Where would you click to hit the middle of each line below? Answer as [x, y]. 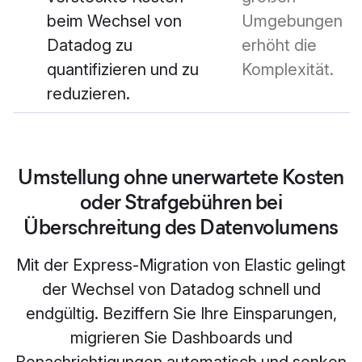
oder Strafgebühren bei [181, 202]
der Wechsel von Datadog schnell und [181, 290]
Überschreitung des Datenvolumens [181, 227]
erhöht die [279, 46]
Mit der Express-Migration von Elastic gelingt [181, 265]
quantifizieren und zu [123, 70]
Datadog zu [90, 46]
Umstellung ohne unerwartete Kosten [181, 177]
